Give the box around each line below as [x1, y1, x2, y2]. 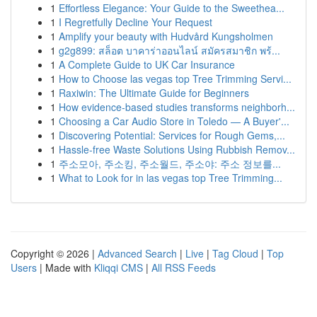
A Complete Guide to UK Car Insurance [59, 57, 235, 71]
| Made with [37, 260, 94, 275]
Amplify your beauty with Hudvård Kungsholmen [59, 29, 273, 43]
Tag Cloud [212, 246, 258, 260]
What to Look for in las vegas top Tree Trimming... [59, 171, 282, 185]
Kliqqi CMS [94, 260, 143, 275]
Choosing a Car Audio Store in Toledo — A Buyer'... [59, 114, 289, 128]
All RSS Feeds [151, 260, 216, 275]
